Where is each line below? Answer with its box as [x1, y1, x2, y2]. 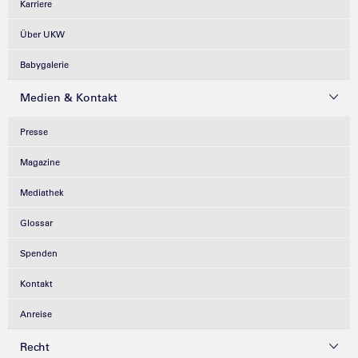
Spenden [20, 248, 58, 259]
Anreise [20, 308, 52, 320]
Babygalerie [20, 59, 69, 70]
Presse [20, 126, 48, 137]
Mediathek [20, 187, 64, 198]
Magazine [20, 157, 60, 168]
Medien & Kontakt [20, 90, 117, 105]
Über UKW [20, 29, 65, 40]
